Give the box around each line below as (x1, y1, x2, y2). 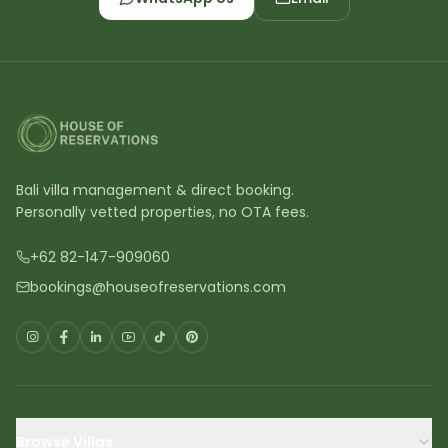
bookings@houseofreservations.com (30, 277, 286, 298)
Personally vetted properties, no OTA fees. (16, 202, 309, 223)
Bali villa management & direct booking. (16, 180, 294, 201)
